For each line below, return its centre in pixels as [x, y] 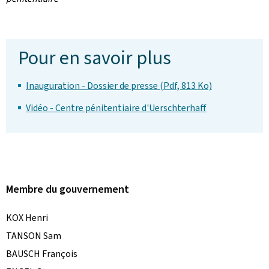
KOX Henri [27, 218]
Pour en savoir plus [95, 58]
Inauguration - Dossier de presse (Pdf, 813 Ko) [119, 86]
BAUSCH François [42, 254]
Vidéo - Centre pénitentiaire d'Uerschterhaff [116, 108]
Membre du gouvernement [68, 189]
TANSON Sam [34, 236]
